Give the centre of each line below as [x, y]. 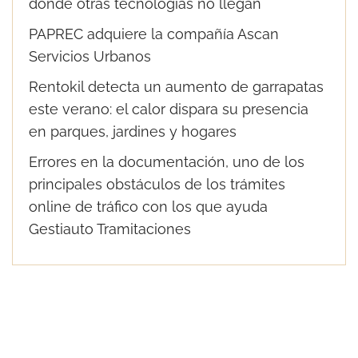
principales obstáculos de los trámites [157, 184]
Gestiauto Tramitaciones [110, 229]
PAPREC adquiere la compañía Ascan [154, 34]
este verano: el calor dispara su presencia [169, 109]
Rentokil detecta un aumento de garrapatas [176, 87]
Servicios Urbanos [90, 56]
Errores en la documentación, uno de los [167, 162]
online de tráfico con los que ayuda [148, 207]
